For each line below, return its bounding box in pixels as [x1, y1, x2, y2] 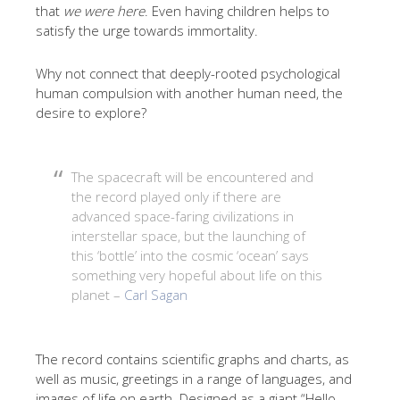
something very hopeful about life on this [71, 266, 322, 284]
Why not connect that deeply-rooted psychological [36, 64, 340, 82]
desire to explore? [36, 104, 146, 121]
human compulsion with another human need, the [36, 84, 343, 102]
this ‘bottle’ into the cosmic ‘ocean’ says [71, 246, 309, 264]
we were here [63, 2, 145, 20]
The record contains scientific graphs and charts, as [36, 350, 349, 368]
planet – [71, 286, 124, 304]
